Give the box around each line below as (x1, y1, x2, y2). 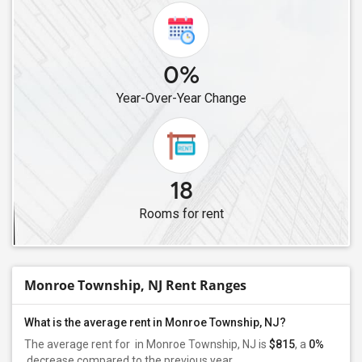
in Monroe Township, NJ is (133, 338, 269, 351)
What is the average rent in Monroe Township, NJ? (24, 316, 286, 329)
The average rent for (24, 338, 133, 351)
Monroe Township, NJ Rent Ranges (24, 276, 246, 294)
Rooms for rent (138, 206, 224, 221)
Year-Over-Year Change (116, 90, 246, 106)
